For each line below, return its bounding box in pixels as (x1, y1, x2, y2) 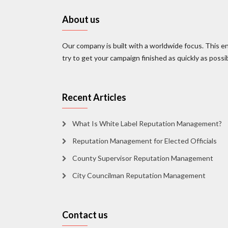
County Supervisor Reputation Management (72, 154, 213, 163)
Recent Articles (62, 92, 126, 103)
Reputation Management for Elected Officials (72, 136, 217, 146)
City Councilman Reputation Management (72, 171, 206, 180)
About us (62, 14, 100, 25)
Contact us (62, 209, 108, 221)
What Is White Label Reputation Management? (72, 119, 222, 128)
